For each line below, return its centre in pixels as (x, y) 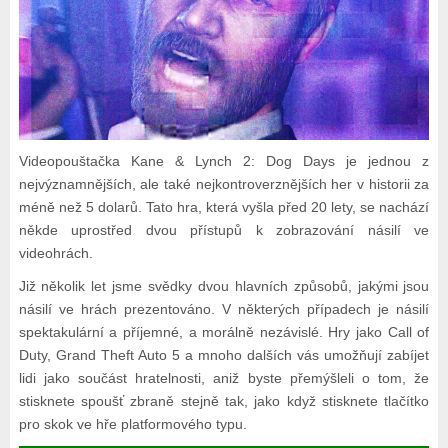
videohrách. (55, 253)
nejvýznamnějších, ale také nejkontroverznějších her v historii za (224, 184)
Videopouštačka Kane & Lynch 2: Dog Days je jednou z (224, 161)
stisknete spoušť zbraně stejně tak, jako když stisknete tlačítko (224, 401)
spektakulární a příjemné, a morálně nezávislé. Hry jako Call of (224, 332)
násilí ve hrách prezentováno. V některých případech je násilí (224, 309)
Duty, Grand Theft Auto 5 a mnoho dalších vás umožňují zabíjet (224, 355)
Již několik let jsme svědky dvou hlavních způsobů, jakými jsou (224, 286)
